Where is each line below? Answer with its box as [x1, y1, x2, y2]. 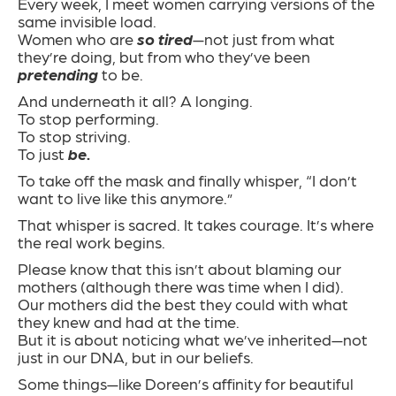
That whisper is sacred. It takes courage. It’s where [18, 215, 374, 234]
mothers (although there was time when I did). [18, 277, 344, 296]
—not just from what [193, 29, 335, 49]
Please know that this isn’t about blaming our [18, 259, 341, 278]
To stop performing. [18, 109, 159, 128]
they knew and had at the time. [18, 312, 240, 331]
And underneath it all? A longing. [18, 91, 253, 110]
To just [18, 144, 68, 164]
